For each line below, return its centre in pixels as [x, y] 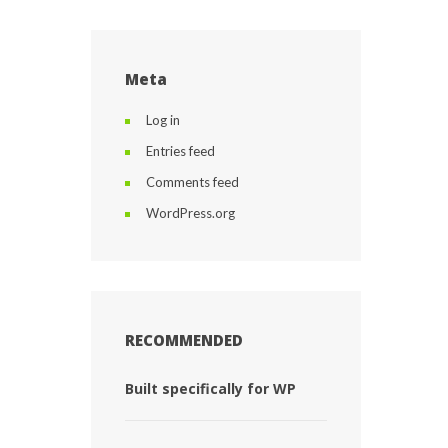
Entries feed [180, 151]
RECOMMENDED [184, 340]
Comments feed [192, 182]
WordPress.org [190, 213]
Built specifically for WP [210, 388]
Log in [163, 120]
